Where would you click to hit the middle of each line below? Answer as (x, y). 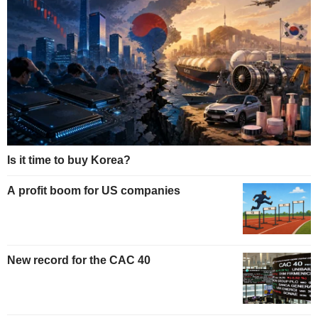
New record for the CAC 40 (79, 260)
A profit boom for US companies (94, 191)
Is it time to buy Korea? (69, 160)
